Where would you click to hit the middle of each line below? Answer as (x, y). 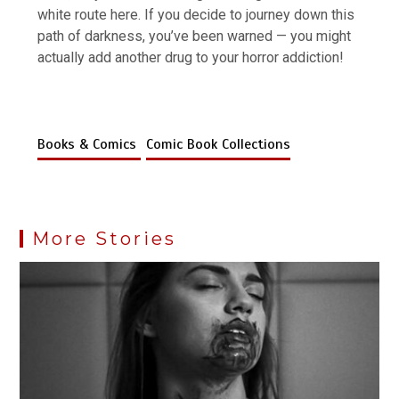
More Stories (105, 238)
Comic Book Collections (219, 144)
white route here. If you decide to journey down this (196, 14)
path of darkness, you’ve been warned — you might (195, 36)
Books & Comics (90, 144)
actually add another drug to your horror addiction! (191, 57)
